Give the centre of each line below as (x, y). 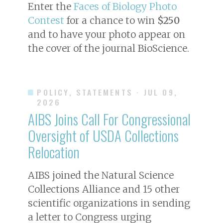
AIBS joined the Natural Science (101, 175)
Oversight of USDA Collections (103, 135)
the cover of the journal (83, 48)
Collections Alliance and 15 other (104, 189)
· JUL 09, (157, 92)
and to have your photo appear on (107, 34)
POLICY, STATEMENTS (85, 92)
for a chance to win (111, 20)
